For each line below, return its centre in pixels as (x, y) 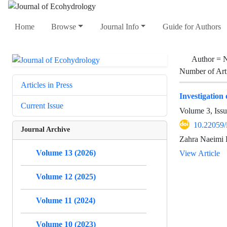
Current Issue (42, 105)
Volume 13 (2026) (66, 153)
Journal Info (119, 27)
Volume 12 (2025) (66, 176)
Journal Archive (45, 129)
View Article (200, 153)
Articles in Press (47, 85)
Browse (64, 27)
